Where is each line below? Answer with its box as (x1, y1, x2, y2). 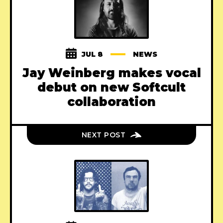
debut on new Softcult (37, 80, 186, 95)
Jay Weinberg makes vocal (22, 65, 201, 80)
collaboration (67, 94, 156, 109)
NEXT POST (81, 130, 126, 139)
